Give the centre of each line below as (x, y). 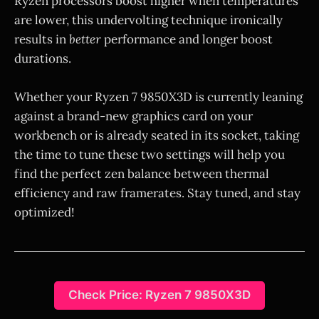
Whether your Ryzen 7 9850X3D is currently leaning (158, 96)
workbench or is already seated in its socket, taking (157, 135)
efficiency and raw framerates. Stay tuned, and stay (157, 193)
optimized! (45, 212)
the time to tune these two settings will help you (150, 154)
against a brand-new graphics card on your (134, 116)
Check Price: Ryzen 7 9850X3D (159, 295)
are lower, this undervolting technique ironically (148, 20)
